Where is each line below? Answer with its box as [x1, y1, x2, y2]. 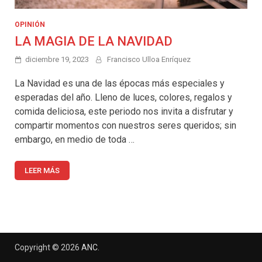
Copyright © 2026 [15, 242, 81, 252]
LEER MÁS [25, 166, 60, 175]
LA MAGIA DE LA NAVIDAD [15, 33, 173, 49]
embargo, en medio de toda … [15, 133, 135, 145]
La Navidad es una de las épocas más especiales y [15, 77, 225, 89]
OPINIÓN [15, 20, 45, 29]
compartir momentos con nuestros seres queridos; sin [15, 119, 236, 131]
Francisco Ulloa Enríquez [107, 54, 191, 64]
